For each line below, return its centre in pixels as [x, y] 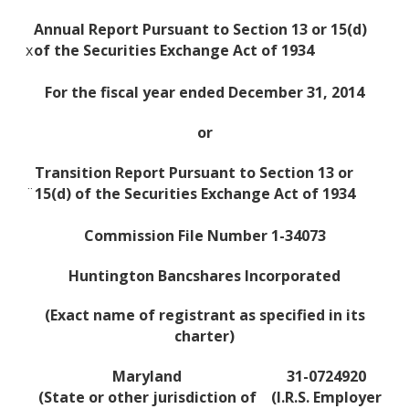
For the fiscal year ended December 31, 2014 [204, 93]
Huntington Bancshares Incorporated [204, 275]
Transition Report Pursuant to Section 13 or [194, 172]
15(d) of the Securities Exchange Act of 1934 [195, 193]
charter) [204, 336]
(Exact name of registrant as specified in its [204, 315]
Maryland [147, 377]
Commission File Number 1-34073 [204, 235]
